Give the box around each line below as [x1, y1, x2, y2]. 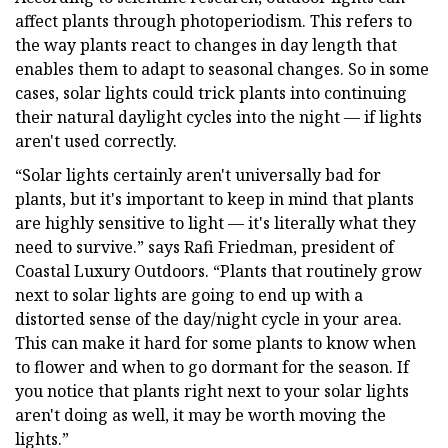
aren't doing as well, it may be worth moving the [15, 403, 386, 426]
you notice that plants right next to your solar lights [15, 379, 409, 402]
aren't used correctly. [15, 129, 177, 152]
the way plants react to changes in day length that [15, 33, 397, 56]
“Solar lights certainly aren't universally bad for [15, 163, 381, 186]
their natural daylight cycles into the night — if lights [15, 105, 422, 128]
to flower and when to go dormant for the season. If [15, 355, 409, 378]
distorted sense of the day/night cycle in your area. [15, 307, 402, 330]
